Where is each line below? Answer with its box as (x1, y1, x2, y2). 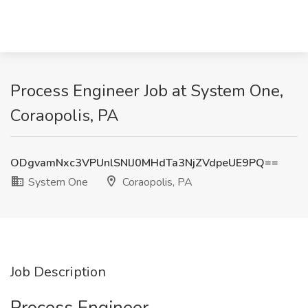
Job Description (10, 263, 106, 281)
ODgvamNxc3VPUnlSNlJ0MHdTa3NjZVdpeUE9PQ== (10, 155, 278, 170)
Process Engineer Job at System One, (10, 80, 283, 102)
